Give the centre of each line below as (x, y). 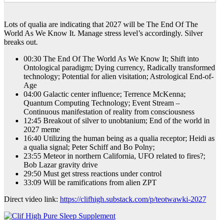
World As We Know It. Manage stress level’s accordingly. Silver (103, 33)
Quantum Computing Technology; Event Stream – (102, 103)
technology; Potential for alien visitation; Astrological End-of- (119, 76)
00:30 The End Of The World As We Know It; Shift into (111, 58)
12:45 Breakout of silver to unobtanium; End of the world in (117, 120)
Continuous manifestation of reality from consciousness (109, 111)
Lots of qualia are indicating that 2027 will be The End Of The (101, 24)
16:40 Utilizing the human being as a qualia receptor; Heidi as (119, 138)
